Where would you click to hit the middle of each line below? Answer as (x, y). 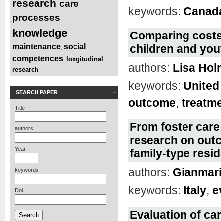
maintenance (37, 46)
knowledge (40, 33)
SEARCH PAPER (37, 92)
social (75, 46)
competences (38, 58)
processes (36, 17)
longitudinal (85, 59)
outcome (152, 103)
